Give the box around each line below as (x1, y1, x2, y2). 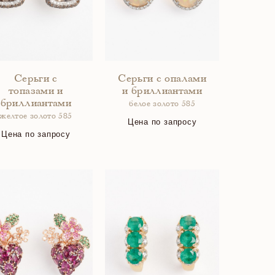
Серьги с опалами (118, 74, 206, 85)
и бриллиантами (122, 86, 203, 97)
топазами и (9, 86, 63, 97)
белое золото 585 (129, 101, 195, 109)
